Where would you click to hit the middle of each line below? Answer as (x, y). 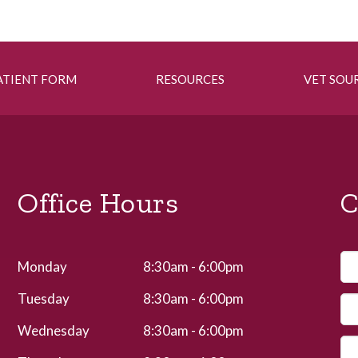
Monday (43, 267)
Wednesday (54, 330)
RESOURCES (190, 79)
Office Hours (98, 203)
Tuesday (44, 298)
